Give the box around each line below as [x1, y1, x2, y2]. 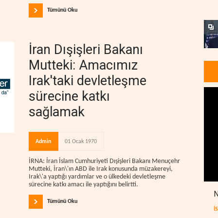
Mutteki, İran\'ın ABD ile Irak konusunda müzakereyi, [29, 165, 173, 173]
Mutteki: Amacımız [29, 57, 138, 73]
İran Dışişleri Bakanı [29, 41, 143, 57]
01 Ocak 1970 [65, 138, 97, 145]
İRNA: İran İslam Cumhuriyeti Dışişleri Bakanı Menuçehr [29, 157, 180, 165]
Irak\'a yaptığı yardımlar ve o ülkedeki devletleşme [29, 173, 165, 181]
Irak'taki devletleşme [29, 73, 146, 89]
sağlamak [29, 104, 85, 120]
